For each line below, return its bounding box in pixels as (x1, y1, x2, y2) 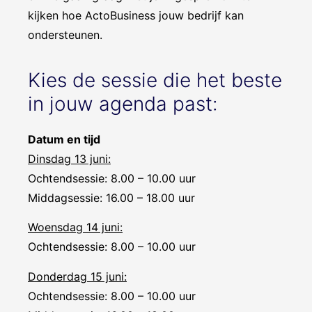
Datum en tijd (28, 132, 100, 146)
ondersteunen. (28, 27, 102, 42)
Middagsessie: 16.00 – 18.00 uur (28, 190, 195, 205)
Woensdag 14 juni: (28, 220, 123, 235)
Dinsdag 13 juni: (28, 151, 111, 166)
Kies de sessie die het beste (28, 68, 282, 92)
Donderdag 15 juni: (28, 269, 127, 283)
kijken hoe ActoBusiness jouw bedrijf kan (28, 8, 244, 22)
